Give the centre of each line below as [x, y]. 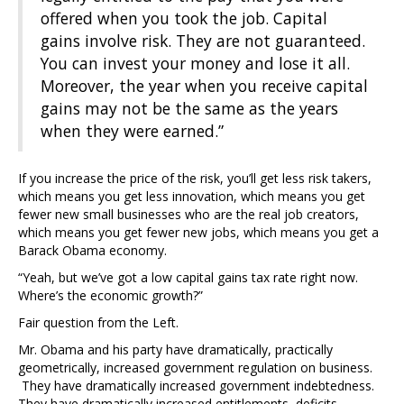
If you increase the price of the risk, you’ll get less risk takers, [195, 179]
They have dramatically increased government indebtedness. [196, 386]
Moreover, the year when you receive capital [204, 86]
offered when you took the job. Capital [184, 18]
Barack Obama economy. [92, 251]
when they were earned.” [132, 131]
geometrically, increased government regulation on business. [195, 368]
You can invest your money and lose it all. [195, 64]
